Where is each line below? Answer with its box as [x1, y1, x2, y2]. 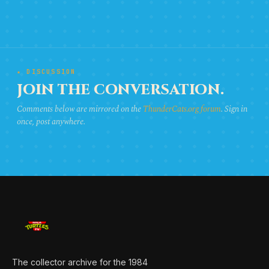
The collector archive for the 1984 [12, 256, 148, 267]
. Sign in [221, 102, 247, 115]
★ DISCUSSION [17, 67, 76, 76]
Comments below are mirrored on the [17, 102, 143, 115]
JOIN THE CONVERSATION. [17, 80, 224, 100]
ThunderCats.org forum [143, 102, 221, 115]
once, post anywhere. [17, 115, 85, 128]
